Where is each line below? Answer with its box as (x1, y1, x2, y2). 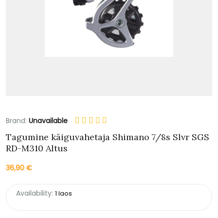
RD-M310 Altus (6, 142, 68, 154)
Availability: (16, 188, 53, 198)
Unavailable (29, 115, 68, 126)
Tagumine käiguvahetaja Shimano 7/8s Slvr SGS (6, 131, 209, 143)
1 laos (55, 188, 72, 198)
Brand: (6, 115, 29, 126)
